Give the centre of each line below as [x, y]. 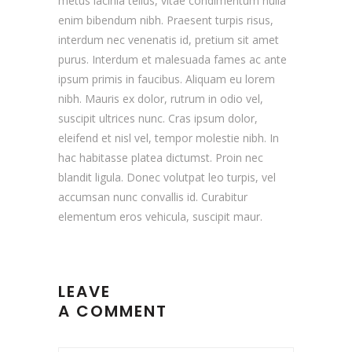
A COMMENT [113, 311]
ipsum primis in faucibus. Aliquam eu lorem [167, 79]
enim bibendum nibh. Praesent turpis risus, [166, 20]
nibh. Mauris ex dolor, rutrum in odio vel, [161, 98]
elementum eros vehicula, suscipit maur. [160, 216]
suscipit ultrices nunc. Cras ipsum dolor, [158, 118]
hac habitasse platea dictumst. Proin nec [161, 157]
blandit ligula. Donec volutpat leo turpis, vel [167, 177]
